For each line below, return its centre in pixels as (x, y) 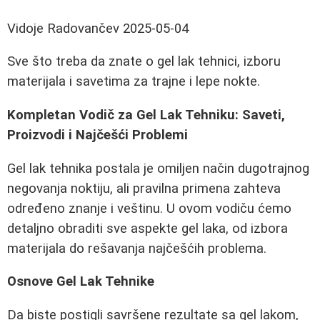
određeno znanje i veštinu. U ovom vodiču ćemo (149, 208)
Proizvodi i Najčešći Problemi (97, 135)
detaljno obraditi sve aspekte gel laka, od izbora (147, 228)
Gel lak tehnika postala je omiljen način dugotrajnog (158, 168)
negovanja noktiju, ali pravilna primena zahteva (144, 188)
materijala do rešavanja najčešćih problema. (137, 248)
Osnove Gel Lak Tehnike (81, 282)
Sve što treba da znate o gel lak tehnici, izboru (144, 62)
